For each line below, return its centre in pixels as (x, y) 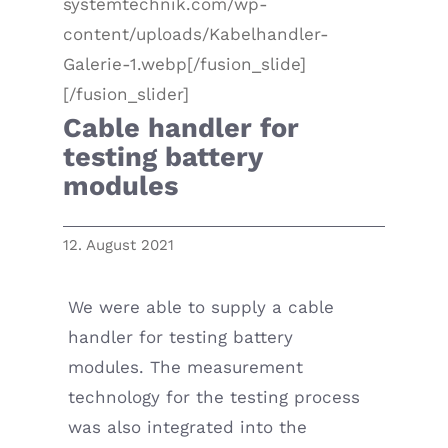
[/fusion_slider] (126, 94)
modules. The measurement (186, 367)
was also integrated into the (188, 427)
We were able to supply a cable (201, 307)
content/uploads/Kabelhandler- (196, 34)
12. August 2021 (119, 244)
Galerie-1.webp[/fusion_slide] (185, 64)
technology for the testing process (214, 397)
